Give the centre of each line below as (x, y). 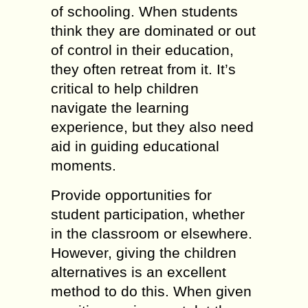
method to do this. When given (151, 291)
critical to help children (125, 88)
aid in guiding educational (135, 146)
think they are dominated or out (153, 31)
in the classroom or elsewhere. (152, 233)
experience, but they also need (152, 127)
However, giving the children (144, 253)
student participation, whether (148, 214)
